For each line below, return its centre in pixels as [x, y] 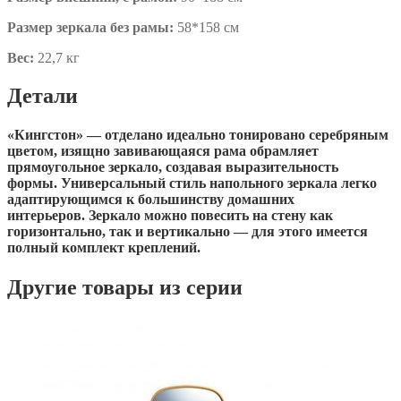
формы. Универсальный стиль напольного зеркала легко [192, 183]
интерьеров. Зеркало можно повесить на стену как [170, 216]
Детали [43, 96]
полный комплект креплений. [104, 248]
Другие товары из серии [125, 287]
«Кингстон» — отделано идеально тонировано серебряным [198, 135]
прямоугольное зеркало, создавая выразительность [173, 167]
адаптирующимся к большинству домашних [151, 200]
